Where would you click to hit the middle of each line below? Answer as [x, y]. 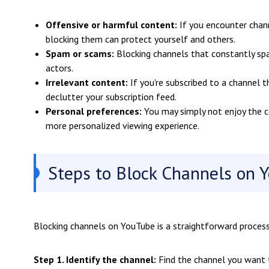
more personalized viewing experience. [122, 125]
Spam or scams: [80, 53]
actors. [59, 68]
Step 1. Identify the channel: [95, 259]
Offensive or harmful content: [111, 25]
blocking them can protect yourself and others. [141, 39]
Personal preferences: [94, 111]
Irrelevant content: [87, 82]
